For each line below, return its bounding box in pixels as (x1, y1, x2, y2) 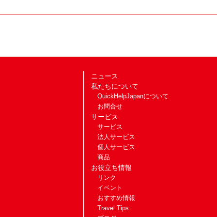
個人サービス (97, 144, 135, 151)
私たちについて (91, 82, 139, 91)
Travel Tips (97, 205, 129, 212)
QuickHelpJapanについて (97, 93, 169, 100)
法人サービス (97, 134, 135, 141)
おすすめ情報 (97, 195, 135, 202)
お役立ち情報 (91, 164, 132, 172)
